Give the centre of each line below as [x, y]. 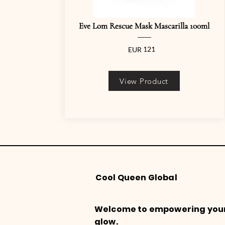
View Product [144, 81]
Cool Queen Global [137, 178]
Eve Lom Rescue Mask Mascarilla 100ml [144, 26]
